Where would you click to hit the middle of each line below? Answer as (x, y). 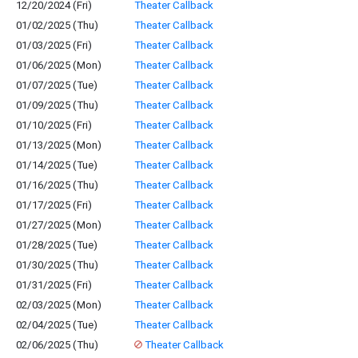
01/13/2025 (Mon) (59, 145)
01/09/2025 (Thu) (57, 105)
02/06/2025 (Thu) (57, 345)
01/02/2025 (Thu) (57, 25)
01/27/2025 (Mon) (59, 225)
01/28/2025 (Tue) (57, 245)
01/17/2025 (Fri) (54, 205)
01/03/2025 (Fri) (54, 45)
